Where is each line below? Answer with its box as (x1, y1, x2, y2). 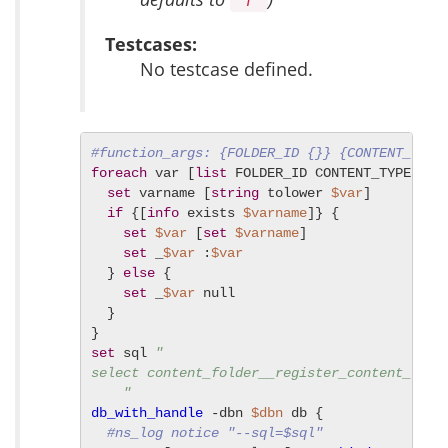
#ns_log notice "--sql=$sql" (107, 425, 323, 442)
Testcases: (105, 32, 197, 57)
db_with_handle (91, 405, 203, 422)
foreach (91, 165, 147, 182)
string (211, 185, 259, 202)
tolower (259, 185, 331, 202)
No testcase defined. (140, 57, 313, 82)
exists (179, 205, 243, 222)
